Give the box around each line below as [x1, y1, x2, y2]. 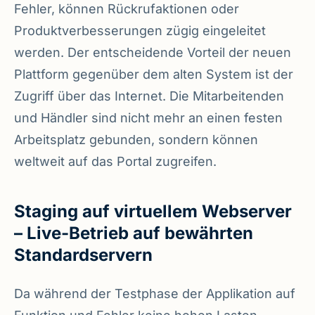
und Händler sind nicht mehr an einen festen [14, 110, 283, 125]
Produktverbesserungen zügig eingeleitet [14, 22, 266, 38]
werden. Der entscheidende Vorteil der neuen [14, 44, 291, 60]
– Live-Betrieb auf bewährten [14, 222, 253, 243]
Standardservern [14, 244, 153, 265]
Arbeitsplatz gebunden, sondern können [14, 131, 258, 147]
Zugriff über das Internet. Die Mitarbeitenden [14, 88, 284, 103]
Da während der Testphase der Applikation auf [14, 285, 295, 301]
